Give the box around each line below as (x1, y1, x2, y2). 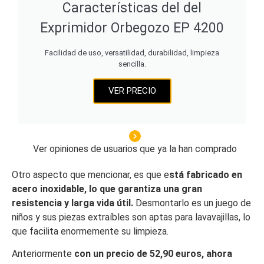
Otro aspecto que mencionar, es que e (12, 169, 169, 180)
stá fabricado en (169, 169, 242, 180)
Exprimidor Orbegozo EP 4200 (40, 19, 224, 36)
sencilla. (118, 59, 146, 68)
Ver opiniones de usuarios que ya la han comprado (33, 143, 237, 154)
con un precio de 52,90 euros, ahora (74, 248, 232, 260)
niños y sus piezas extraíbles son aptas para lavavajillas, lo (12, 211, 250, 223)
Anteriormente (12, 248, 74, 260)
